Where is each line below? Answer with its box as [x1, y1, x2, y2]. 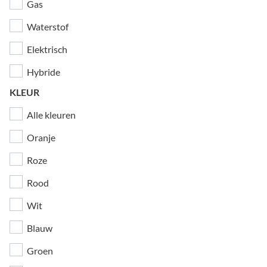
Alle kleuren [25, 109, 76, 120]
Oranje [27, 132, 55, 143]
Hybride [25, 66, 60, 77]
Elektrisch [25, 44, 67, 55]
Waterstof [25, 21, 69, 32]
